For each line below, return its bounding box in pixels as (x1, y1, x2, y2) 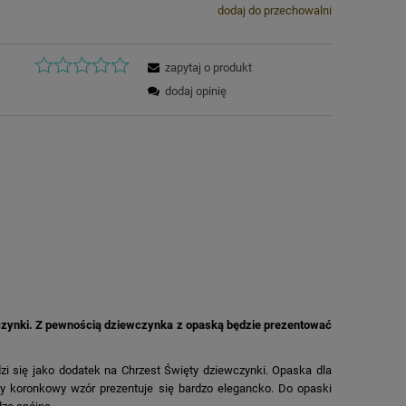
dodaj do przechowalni (217, 3, 332, 17)
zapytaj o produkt (165, 61, 253, 75)
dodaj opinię (165, 84, 227, 99)
